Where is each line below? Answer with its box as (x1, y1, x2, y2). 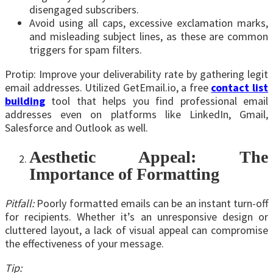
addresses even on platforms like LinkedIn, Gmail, (5, 107, 268, 121)
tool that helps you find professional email (45, 93, 268, 108)
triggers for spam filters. (29, 42, 142, 57)
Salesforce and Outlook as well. (5, 120, 151, 135)
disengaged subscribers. (29, 2, 139, 16)
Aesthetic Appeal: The (29, 147, 268, 166)
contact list (211, 80, 269, 94)
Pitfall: (5, 196, 34, 211)
